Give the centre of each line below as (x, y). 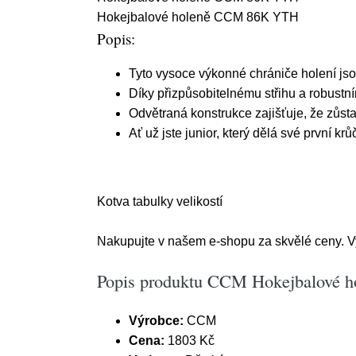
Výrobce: (156, 321)
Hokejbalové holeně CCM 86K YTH (198, 17)
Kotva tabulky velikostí (160, 201)
